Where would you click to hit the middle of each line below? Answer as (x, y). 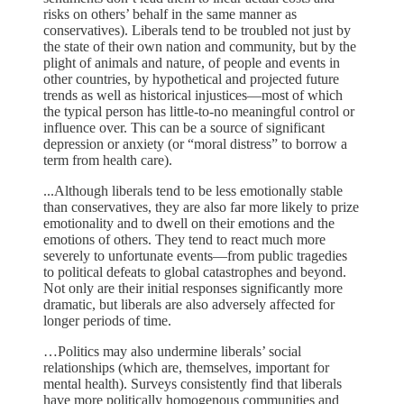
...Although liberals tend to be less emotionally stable (193, 190)
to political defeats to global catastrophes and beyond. (195, 271)
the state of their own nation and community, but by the (200, 46)
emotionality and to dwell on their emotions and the (189, 223)
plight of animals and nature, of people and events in (192, 62)
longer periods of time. (107, 320)
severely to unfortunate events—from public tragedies (195, 255)
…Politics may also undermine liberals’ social (172, 351)
